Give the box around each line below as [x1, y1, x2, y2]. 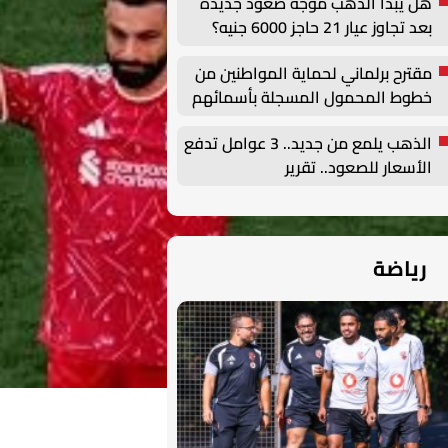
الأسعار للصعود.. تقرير [285, 152, 432, 182]
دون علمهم [353, 106, 432, 136]
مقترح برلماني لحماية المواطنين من [195, 58, 432, 88]
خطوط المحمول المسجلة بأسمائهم [192, 82, 432, 112]
